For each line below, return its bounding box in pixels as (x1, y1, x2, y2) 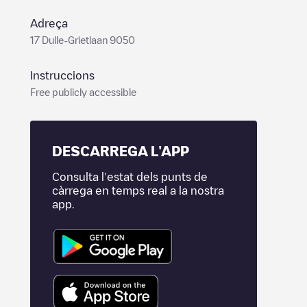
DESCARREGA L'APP (52, 144, 189, 158)
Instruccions (30, 70, 95, 81)
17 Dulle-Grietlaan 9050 (30, 35, 135, 45)
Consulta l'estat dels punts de (52, 171, 208, 182)
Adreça (30, 18, 68, 29)
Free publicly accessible (30, 87, 136, 97)
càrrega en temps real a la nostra (52, 185, 224, 196)
